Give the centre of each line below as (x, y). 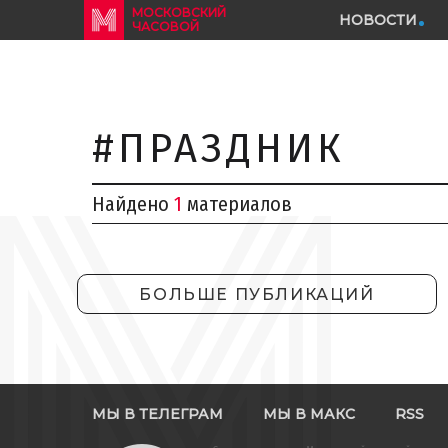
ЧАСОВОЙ (165, 26)
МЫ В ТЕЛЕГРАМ (157, 414)
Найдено (133, 204)
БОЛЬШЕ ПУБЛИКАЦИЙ (257, 294)
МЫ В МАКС (309, 414)
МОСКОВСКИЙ (179, 12)
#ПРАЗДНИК (218, 149)
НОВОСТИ (378, 20)
